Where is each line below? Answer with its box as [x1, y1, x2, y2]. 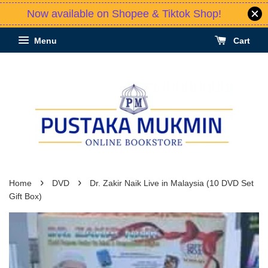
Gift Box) [9, 192, 42, 202]
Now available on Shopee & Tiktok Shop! [26, 8, 221, 20]
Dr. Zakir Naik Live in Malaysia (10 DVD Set [90, 179, 254, 188]
